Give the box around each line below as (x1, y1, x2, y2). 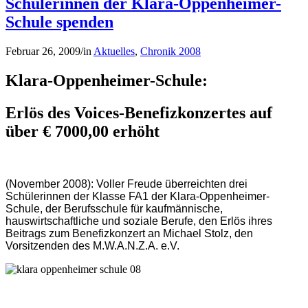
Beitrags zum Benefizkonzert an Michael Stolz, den (5, 227, 253, 239)
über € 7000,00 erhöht (5, 122, 159, 140)
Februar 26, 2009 (5, 45, 80, 57)
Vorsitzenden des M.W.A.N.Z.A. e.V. (5, 239, 179, 252)
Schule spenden (5, 13, 113, 32)
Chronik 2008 (140, 45, 201, 57)
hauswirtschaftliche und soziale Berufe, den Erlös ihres (5, 214, 272, 227)
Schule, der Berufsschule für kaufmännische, (5, 202, 223, 214)
